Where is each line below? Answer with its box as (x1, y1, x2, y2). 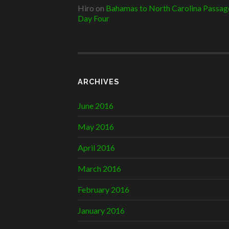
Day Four (78, 13, 109, 23)
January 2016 (78, 205, 125, 216)
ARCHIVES (78, 77, 119, 86)
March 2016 (78, 164, 121, 174)
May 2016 (78, 122, 114, 132)
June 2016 (78, 101, 113, 111)
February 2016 (78, 185, 129, 195)
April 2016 (78, 143, 115, 153)
